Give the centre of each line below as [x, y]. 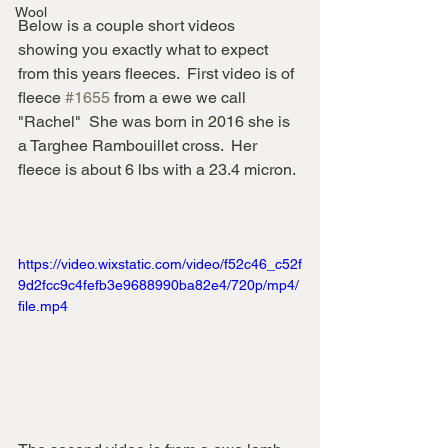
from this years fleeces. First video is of [158, 73]
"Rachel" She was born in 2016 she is [156, 121]
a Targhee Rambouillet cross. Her [139, 145]
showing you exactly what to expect [145, 49]
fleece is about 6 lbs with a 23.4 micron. [157, 169]
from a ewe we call [180, 97]
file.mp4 [43, 306]
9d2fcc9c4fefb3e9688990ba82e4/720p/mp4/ [158, 285]
